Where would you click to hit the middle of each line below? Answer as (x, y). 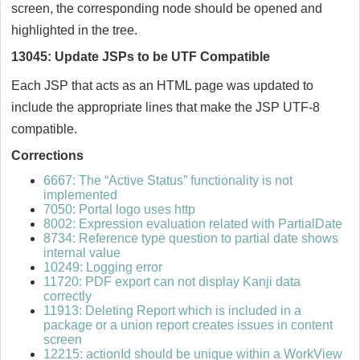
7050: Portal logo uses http (119, 210)
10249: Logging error (103, 268)
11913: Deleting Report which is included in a (172, 311)
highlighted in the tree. (74, 31)
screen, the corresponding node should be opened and (167, 9)
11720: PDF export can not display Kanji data (172, 282)
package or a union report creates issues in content (188, 325)
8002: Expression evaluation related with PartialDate (193, 224)
